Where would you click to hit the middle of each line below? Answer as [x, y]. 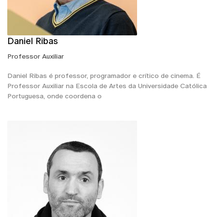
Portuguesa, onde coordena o [54, 96]
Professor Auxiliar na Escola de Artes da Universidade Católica [107, 85]
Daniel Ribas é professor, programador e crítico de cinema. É [104, 75]
